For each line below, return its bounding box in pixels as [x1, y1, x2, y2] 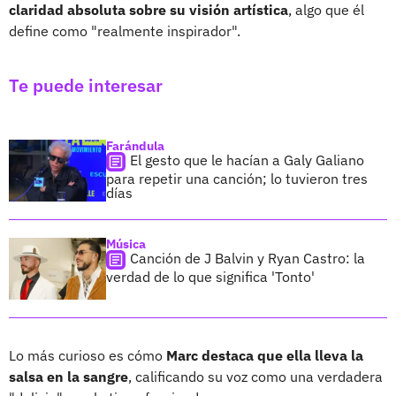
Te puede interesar [9, 72, 163, 97]
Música [106, 235, 146, 252]
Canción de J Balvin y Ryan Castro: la [130, 248, 365, 267]
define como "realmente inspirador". [9, 21, 240, 40]
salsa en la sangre [9, 367, 128, 385]
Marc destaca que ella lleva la [166, 346, 363, 364]
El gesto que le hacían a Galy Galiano [130, 150, 364, 169]
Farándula [106, 137, 164, 154]
